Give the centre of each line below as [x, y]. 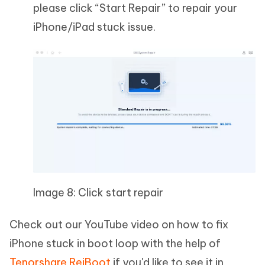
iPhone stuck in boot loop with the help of [115, 243]
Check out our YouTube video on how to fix [119, 224]
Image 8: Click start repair [98, 192]
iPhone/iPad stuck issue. [94, 27]
